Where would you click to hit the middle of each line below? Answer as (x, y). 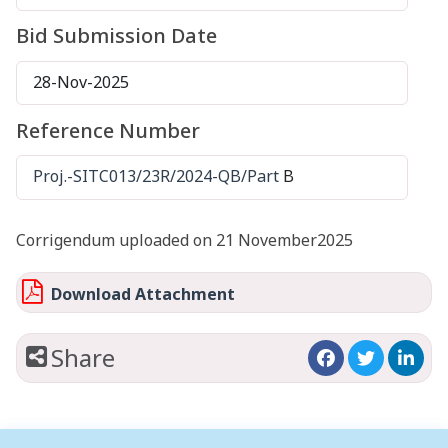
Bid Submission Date (116, 35)
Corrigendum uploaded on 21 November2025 (184, 240)
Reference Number (108, 130)
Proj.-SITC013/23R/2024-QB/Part (156, 176)
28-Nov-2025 (81, 81)
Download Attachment (139, 294)
